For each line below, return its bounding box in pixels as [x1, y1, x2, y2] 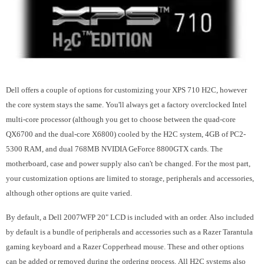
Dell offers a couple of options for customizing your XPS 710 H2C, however [6, 85, 247, 94]
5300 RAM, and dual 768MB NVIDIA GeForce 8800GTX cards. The [6, 144, 223, 153]
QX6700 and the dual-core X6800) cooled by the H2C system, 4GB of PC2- [6, 130, 246, 138]
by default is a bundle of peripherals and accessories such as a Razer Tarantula [6, 227, 253, 236]
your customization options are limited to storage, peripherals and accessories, [6, 174, 254, 183]
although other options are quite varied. [6, 189, 132, 197]
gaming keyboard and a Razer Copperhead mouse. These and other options [6, 242, 244, 251]
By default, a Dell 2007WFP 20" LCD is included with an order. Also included [6, 213, 254, 222]
